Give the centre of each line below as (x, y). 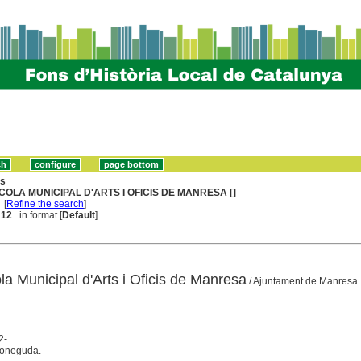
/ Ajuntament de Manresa (302, 281)
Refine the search (46, 203)
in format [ (37, 215)
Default (79, 215)
